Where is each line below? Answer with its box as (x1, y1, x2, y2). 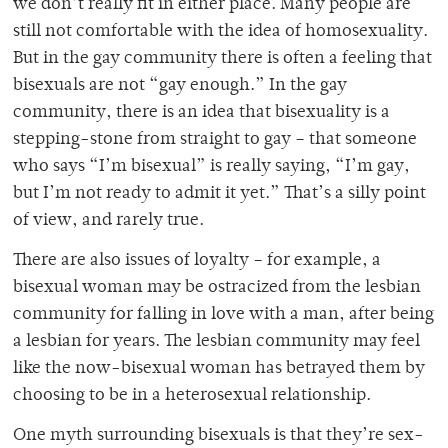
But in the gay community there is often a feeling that (13, 50, 432, 69)
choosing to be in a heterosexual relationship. (13, 387, 371, 406)
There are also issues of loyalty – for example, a (13, 252, 381, 271)
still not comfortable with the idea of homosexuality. (13, 23, 428, 42)
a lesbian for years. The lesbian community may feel (13, 333, 420, 352)
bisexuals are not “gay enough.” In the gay (13, 77, 347, 96)
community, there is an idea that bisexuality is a (13, 104, 390, 123)
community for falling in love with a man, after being (13, 306, 434, 325)
